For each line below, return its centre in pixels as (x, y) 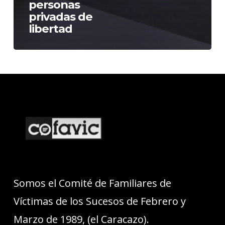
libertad (50, 28)
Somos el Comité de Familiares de (92, 183)
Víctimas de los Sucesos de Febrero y (99, 201)
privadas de (60, 16)
